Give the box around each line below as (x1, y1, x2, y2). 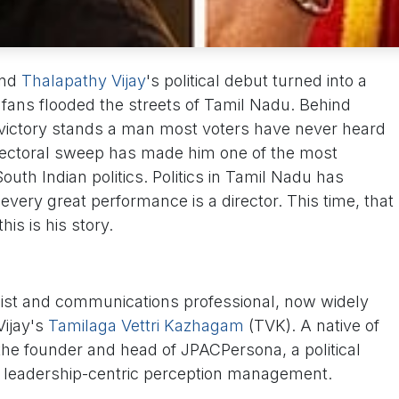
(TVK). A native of (244, 316, 379, 336)
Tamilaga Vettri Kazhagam (48, 316, 244, 336)
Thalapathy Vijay (21, 71, 146, 91)
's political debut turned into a (146, 71, 367, 91)
